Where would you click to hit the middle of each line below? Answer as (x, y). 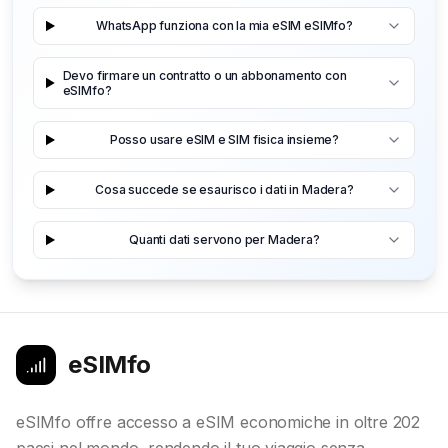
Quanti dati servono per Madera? (224, 240)
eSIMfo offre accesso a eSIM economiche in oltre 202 (218, 421)
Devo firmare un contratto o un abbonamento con (204, 75)
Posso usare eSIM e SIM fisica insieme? (224, 140)
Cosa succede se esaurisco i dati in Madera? (224, 190)
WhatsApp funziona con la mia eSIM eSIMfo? (224, 26)
